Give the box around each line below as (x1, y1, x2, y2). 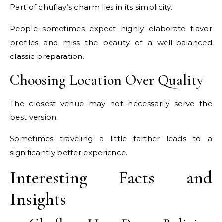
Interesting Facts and (10, 167, 212, 189)
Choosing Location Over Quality (10, 71, 203, 90)
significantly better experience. (10, 148, 128, 158)
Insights (10, 188, 66, 210)
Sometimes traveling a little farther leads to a (10, 134, 212, 144)
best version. (10, 112, 58, 122)
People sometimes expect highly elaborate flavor (10, 24, 212, 34)
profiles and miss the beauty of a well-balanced (10, 38, 212, 48)
